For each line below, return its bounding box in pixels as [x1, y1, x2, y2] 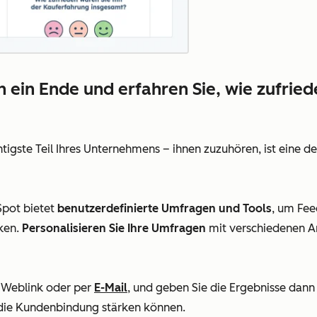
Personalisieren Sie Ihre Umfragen [22, 221, 206, 235]
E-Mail [94, 280, 127, 294]
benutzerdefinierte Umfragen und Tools [57, 201, 272, 215]
